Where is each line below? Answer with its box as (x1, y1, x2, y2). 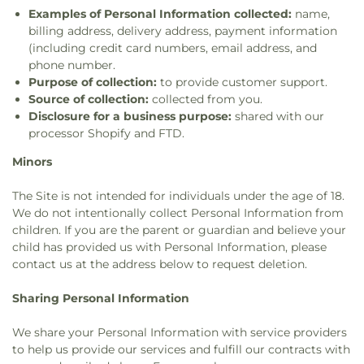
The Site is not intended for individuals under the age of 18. (12, 188, 344, 203)
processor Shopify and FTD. (28, 126, 184, 141)
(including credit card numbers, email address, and (28, 41, 317, 55)
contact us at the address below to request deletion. (12, 257, 307, 271)
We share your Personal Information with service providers (12, 325, 347, 340)
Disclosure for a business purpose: (28, 109, 232, 123)
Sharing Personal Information (12, 291, 189, 305)
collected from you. (149, 92, 262, 106)
